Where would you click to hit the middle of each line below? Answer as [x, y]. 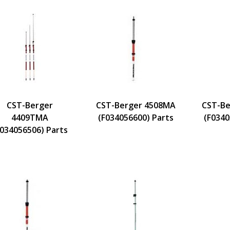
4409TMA [30, 117]
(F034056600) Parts [136, 117]
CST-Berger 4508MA [136, 105]
